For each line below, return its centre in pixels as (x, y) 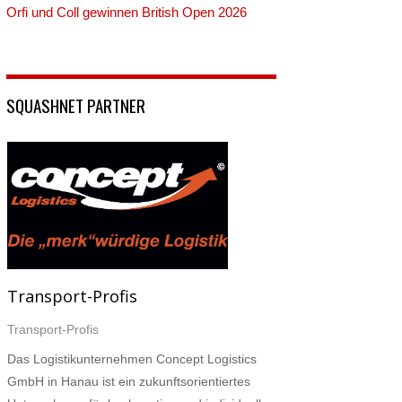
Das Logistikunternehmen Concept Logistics (132, 359)
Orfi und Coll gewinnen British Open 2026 (127, 12)
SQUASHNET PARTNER (76, 105)
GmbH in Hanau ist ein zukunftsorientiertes (129, 382)
